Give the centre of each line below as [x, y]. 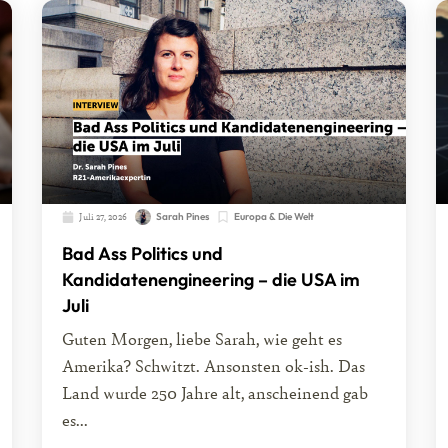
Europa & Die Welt [274, 217]
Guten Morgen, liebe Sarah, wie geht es [202, 338]
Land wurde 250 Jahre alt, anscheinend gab [215, 392]
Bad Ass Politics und [143, 254]
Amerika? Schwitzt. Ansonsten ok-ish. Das [214, 365]
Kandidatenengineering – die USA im [211, 280]
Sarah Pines [183, 217]
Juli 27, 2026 [103, 217]
